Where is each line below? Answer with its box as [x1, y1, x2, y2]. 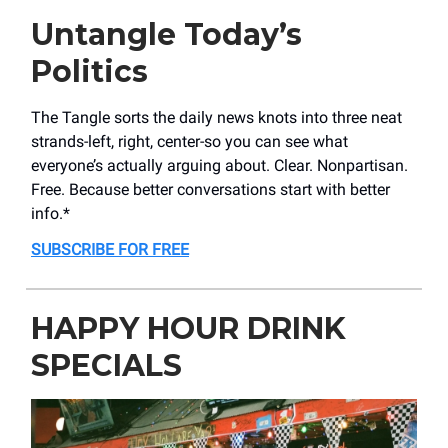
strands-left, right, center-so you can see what [31, 131, 348, 151]
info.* [31, 203, 70, 223]
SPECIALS [31, 346, 182, 384]
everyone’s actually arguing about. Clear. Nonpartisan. [31, 155, 408, 175]
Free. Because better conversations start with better [31, 179, 390, 199]
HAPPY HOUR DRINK [31, 309, 346, 347]
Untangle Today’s [31, 15, 302, 53]
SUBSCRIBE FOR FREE [31, 239, 189, 259]
